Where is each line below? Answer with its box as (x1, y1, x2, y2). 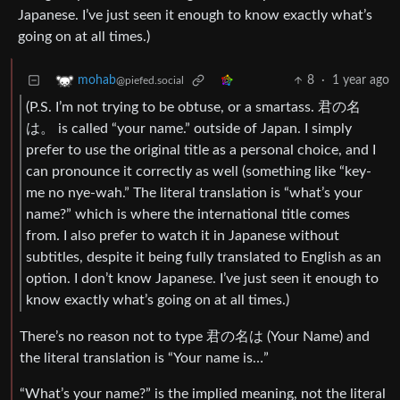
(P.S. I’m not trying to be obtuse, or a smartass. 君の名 (26, 99, 361, 114)
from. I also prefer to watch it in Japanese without (26, 228, 339, 243)
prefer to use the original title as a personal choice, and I (26, 142, 376, 157)
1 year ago (332, 74, 389, 87)
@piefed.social (116, 75, 184, 87)
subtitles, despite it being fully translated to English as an (26, 249, 381, 264)
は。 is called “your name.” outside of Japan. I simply (26, 121, 352, 136)
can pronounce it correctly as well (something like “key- (26, 163, 371, 179)
